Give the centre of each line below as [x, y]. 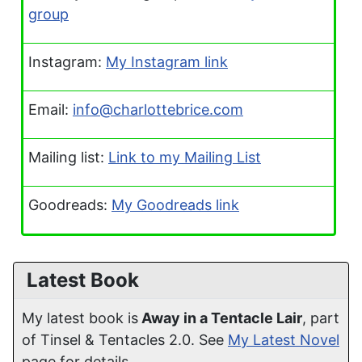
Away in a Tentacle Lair [222, 318]
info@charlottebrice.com [158, 109]
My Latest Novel [284, 340]
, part [321, 318]
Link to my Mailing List [185, 157]
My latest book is [80, 318]
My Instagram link [167, 62]
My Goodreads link [175, 205]
